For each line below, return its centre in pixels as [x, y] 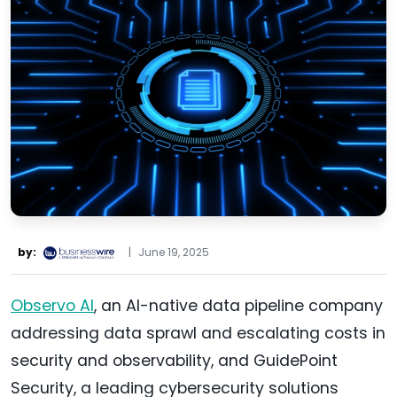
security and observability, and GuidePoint [174, 361]
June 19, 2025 [174, 253]
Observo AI [52, 306]
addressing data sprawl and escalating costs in [198, 334]
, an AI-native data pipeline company [238, 306]
